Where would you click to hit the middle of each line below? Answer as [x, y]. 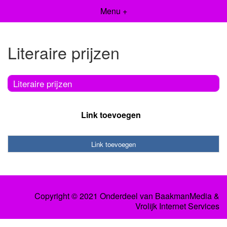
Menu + [113, 11]
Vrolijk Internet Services [177, 206]
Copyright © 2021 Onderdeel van [95, 196]
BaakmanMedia [183, 196]
